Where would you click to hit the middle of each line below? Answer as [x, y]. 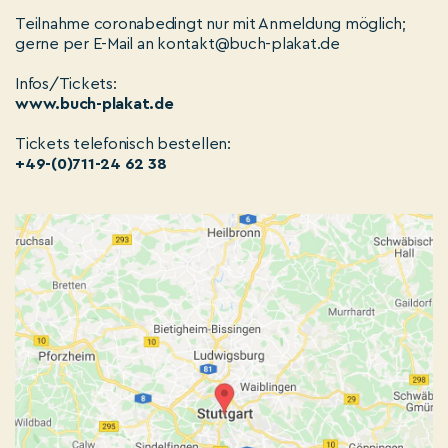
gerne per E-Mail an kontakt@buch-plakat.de [177, 44]
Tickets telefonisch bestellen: [123, 144]
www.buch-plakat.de [94, 104]
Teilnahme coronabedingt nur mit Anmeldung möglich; [211, 24]
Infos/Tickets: [66, 84]
